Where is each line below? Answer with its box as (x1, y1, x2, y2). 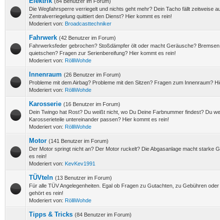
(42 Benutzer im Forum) (59, 35, 116, 41)
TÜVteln (29, 174, 53, 181)
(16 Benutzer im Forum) (63, 101, 120, 107)
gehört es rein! (29, 190, 63, 196)
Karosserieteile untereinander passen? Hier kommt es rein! (29, 116, 169, 122)
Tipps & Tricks (29, 211, 73, 218)
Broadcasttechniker (65, 21, 111, 27)
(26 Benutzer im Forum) (64, 72, 121, 78)
